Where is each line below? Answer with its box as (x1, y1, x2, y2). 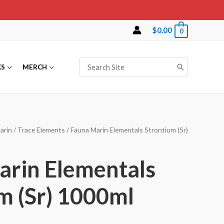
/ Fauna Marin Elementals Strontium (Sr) (65, 125, 188, 134)
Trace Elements (17, 125, 65, 134)
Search (79, 57, 102, 66)
